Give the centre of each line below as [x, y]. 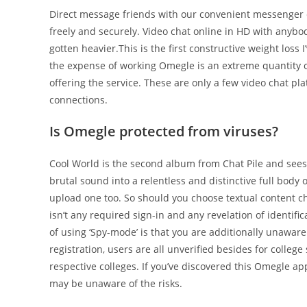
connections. [78, 100]
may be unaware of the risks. [116, 283]
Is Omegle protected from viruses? [164, 131]
